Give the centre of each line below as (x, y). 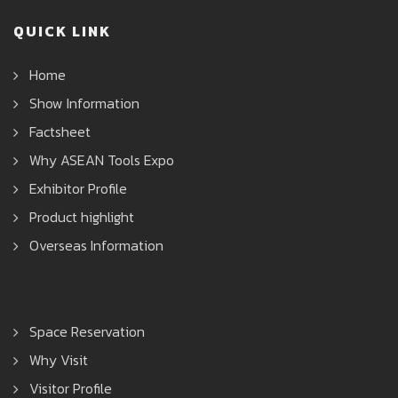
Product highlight (82, 217)
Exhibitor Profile (78, 189)
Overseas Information (96, 246)
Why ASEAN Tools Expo (102, 160)
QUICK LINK (62, 32)
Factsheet (60, 132)
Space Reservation (87, 332)
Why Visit (59, 360)
